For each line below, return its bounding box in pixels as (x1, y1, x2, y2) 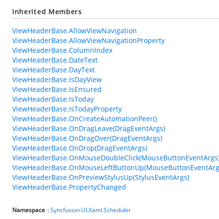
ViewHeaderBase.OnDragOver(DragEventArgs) (12, 133, 162, 143)
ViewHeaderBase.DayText (12, 65, 95, 74)
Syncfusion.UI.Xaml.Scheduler (50, 206, 131, 214)
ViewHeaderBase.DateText (12, 55, 98, 65)
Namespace (12, 206, 45, 214)
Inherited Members (12, 7, 82, 16)
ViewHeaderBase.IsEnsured (12, 85, 102, 94)
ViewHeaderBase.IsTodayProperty (12, 104, 122, 113)
